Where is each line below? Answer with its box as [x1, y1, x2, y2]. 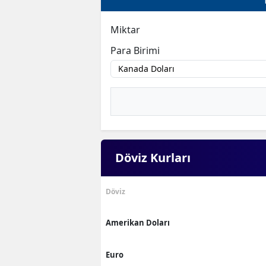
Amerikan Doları [106, 217, 170, 228]
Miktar [110, 23, 140, 36]
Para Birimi [110, 43, 160, 57]
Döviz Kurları [115, 149, 191, 166]
